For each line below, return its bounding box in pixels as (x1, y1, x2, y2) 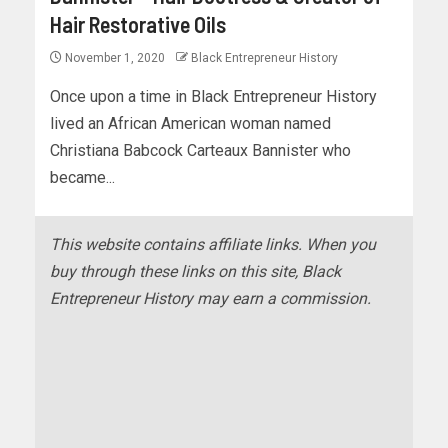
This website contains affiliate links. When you (50, 235, 376, 255)
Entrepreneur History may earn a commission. (50, 289, 371, 309)
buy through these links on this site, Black (50, 262, 341, 282)
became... (50, 168, 115, 188)
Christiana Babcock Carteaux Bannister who (50, 141, 351, 161)
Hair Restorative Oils (50, 11, 226, 38)
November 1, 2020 (62, 51, 168, 66)
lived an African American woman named (50, 114, 331, 134)
